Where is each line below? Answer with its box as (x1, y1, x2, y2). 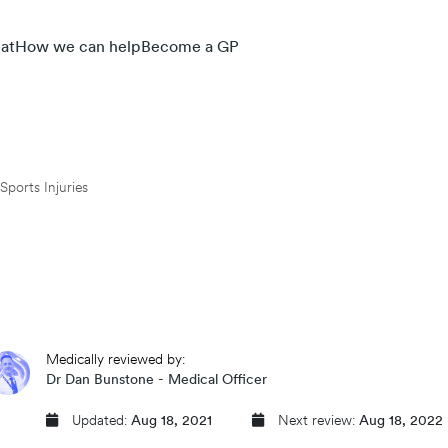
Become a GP (141, 40, 240, 56)
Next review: (273, 414, 359, 429)
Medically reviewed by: (46, 353, 186, 368)
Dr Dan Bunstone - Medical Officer (46, 373, 268, 388)
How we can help (15, 40, 142, 56)
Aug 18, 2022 (358, 414, 443, 429)
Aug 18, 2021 (131, 414, 213, 429)
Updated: (68, 414, 132, 429)
